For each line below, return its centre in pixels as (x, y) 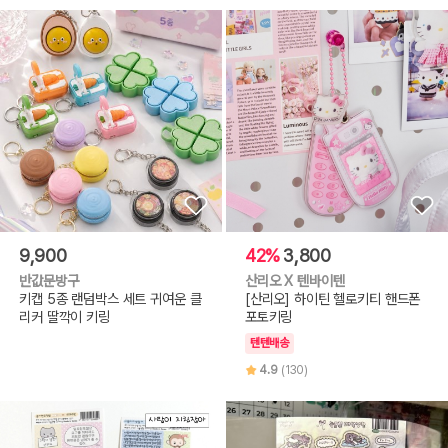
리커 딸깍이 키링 (64, 316)
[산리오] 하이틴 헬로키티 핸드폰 (332, 298)
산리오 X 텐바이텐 (294, 280)
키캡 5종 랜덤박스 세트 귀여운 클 (110, 298)
